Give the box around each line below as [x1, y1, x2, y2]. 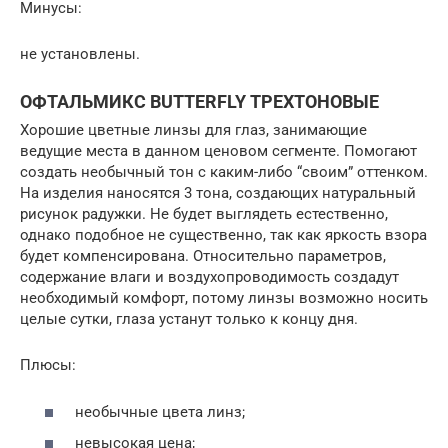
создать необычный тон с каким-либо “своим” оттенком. [20, 163, 428, 181]
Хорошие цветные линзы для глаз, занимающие [20, 121, 367, 139]
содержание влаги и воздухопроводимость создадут [20, 268, 399, 286]
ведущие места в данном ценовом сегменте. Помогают [20, 142, 417, 160]
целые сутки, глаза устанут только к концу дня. [20, 310, 358, 328]
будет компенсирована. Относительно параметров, [20, 247, 386, 265]
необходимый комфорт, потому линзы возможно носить [20, 289, 428, 307]
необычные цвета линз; [75, 402, 245, 421]
